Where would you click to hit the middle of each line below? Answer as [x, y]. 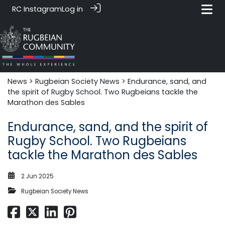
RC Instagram [37, 9]
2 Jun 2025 [37, 176]
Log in [72, 9]
